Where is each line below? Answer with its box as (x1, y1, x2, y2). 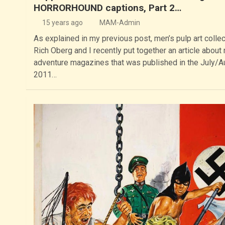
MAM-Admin (99, 19, 140, 27)
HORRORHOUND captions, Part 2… (33, 2, 181, 14)
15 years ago (42, 19, 83, 27)
